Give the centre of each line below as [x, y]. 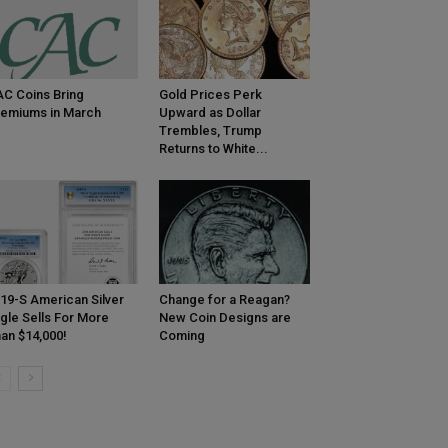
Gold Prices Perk [210, 95]
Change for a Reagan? [224, 300]
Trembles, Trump [210, 131]
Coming [181, 336]
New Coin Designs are [224, 318]
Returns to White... [213, 149]
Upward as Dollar [209, 113]
